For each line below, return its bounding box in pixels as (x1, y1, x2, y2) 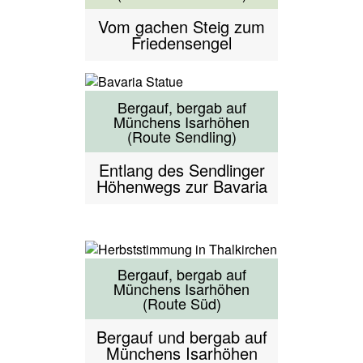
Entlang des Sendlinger (98, 157, 265, 181)
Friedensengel (131, 30, 232, 54)
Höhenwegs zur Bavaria (96, 173, 267, 198)
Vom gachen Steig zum (98, 14, 265, 38)
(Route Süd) (142, 293, 221, 314)
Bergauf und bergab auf (96, 325, 267, 349)
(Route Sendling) (126, 125, 237, 147)
